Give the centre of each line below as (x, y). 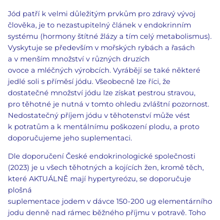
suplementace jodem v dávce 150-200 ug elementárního (110, 202)
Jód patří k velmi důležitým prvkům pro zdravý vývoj (102, 14)
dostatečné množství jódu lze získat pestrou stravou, (102, 93)
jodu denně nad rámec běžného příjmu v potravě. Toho (107, 213)
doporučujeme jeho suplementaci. (70, 138)
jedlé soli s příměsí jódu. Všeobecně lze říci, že (89, 81)
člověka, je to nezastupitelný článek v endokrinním (99, 25)
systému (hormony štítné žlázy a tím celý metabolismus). (110, 36)
